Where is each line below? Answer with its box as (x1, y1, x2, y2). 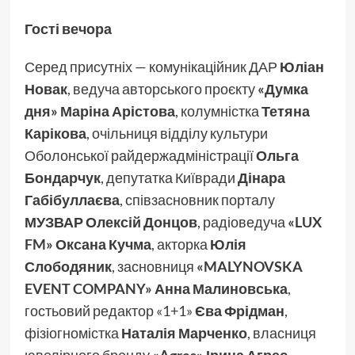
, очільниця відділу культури (86, 124, 268, 143)
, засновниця (111, 258, 197, 276)
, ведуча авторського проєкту (67, 80, 258, 98)
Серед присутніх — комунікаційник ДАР (24, 58, 280, 76)
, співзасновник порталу (119, 191, 275, 209)
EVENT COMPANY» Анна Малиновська (24, 280, 288, 298)
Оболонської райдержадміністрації (24, 147, 256, 165)
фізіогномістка (24, 324, 121, 342)
